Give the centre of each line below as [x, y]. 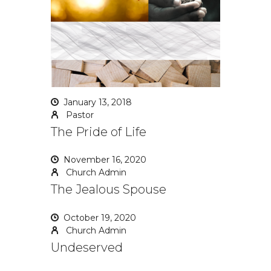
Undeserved [87, 247]
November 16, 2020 [105, 160]
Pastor [79, 115]
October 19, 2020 [100, 217]
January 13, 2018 [98, 102]
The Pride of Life [99, 132]
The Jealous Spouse [109, 190]
